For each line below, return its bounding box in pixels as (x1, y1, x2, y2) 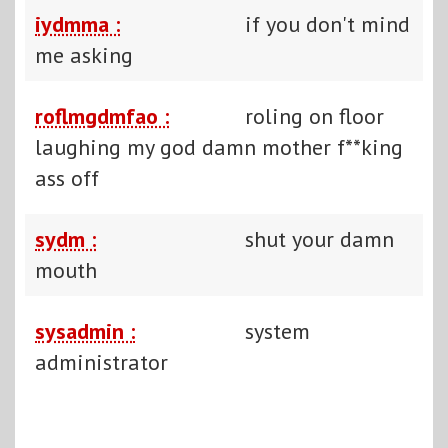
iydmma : (35, 9, 120, 38)
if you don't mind (245, 9, 410, 38)
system (245, 316, 310, 345)
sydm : (35, 224, 96, 253)
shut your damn (245, 224, 394, 253)
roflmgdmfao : (35, 101, 169, 130)
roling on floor (245, 101, 384, 130)
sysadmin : (35, 316, 135, 345)
